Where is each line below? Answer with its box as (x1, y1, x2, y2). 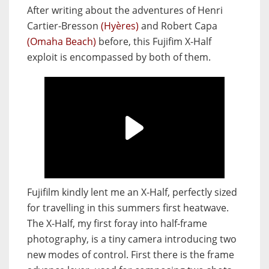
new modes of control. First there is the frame (27, 248, 234, 262)
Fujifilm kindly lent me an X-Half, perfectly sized (27, 186, 237, 199)
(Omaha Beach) (27, 35, 96, 49)
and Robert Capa (139, 19, 217, 33)
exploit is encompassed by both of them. (27, 50, 211, 64)
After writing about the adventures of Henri (27, 4, 223, 17)
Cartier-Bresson (27, 19, 101, 33)
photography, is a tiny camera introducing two (27, 232, 237, 246)
